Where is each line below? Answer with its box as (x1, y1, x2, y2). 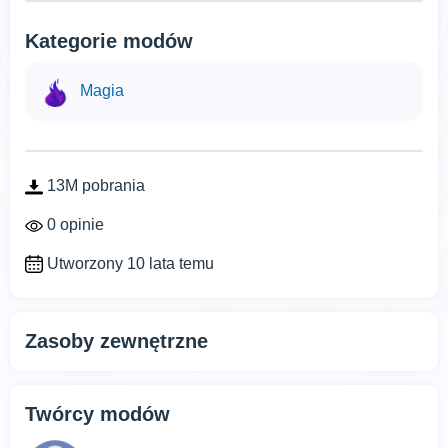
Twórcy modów (25, 403, 170, 426)
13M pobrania (43, 177, 145, 194)
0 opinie (43, 215, 104, 233)
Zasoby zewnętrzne (25, 330, 208, 353)
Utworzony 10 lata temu (43, 254, 214, 272)
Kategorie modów (25, 30, 193, 52)
